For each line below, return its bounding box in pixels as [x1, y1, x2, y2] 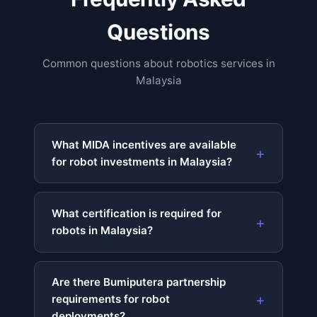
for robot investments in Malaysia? [52, 154, 232, 168]
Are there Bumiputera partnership [52, 275, 226, 289]
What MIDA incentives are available [52, 137, 236, 151]
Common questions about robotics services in [42, 57, 275, 71]
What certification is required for [52, 207, 221, 221]
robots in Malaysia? [52, 224, 153, 238]
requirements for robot [52, 292, 170, 306]
